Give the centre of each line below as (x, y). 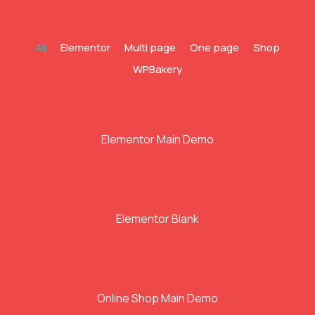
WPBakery (157, 70)
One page (214, 48)
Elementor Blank (157, 219)
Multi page (150, 48)
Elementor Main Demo (157, 140)
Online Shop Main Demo (157, 298)
